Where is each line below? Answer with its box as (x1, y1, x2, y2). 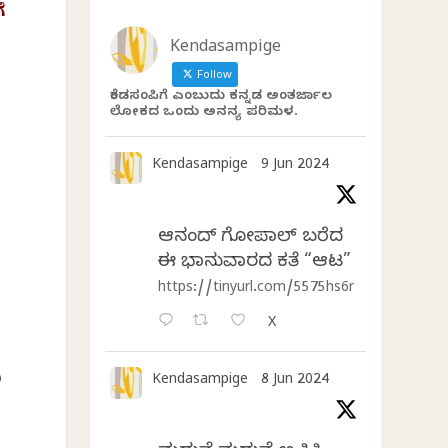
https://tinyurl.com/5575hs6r (158, 280, 355, 300)
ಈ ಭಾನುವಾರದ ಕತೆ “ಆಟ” (158, 251, 352, 277)
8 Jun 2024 (261, 372, 330, 392)
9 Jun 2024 (261, 157, 330, 177)
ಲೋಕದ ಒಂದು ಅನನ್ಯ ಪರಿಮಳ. (110, 104, 299, 123)
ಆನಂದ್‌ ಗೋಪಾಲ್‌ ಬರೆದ (158, 226, 344, 252)
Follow (194, 69, 233, 85)
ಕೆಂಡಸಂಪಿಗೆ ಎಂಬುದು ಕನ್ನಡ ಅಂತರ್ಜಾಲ (110, 88, 333, 107)
